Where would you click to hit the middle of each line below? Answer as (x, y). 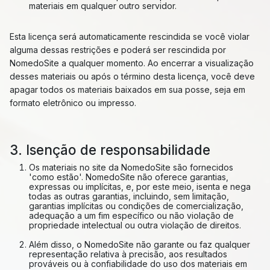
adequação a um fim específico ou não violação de (131, 215)
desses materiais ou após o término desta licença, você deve (132, 76)
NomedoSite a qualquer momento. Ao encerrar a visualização (132, 63)
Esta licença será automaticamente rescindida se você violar (130, 36)
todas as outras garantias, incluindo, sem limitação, (129, 196)
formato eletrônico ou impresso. (73, 103)
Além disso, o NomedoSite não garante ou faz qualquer (140, 244)
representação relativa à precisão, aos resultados (128, 254)
